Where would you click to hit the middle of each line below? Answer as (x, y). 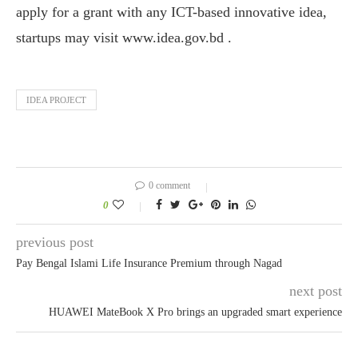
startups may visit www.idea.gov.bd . (124, 37)
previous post (55, 242)
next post (316, 290)
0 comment (169, 185)
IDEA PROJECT (56, 99)
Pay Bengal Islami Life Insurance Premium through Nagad (149, 263)
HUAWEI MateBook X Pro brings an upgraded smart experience (195, 312)
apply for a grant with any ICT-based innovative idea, (171, 12)
